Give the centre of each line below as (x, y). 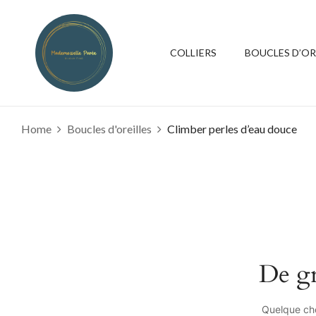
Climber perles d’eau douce (232, 129)
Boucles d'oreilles (109, 129)
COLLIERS (193, 53)
